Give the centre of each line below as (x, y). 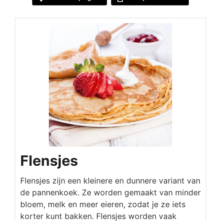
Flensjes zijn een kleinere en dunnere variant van (110, 181)
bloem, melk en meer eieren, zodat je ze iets (103, 204)
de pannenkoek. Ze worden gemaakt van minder (110, 192)
